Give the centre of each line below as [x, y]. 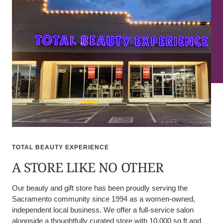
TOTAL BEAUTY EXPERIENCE [60, 148]
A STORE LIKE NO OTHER [88, 167]
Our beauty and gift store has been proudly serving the [100, 188]
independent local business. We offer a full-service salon [103, 210]
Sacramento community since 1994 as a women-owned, [104, 199]
